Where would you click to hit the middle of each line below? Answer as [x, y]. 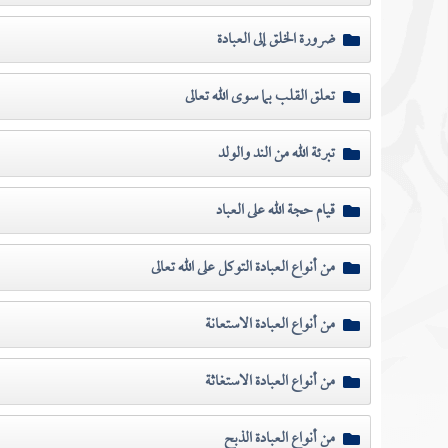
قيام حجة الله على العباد [275, 210]
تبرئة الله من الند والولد [276, 153]
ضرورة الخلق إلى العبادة [275, 39]
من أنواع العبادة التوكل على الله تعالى [242, 267]
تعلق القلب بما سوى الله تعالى [259, 96]
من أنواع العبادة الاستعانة [269, 324]
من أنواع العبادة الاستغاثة [269, 381]
